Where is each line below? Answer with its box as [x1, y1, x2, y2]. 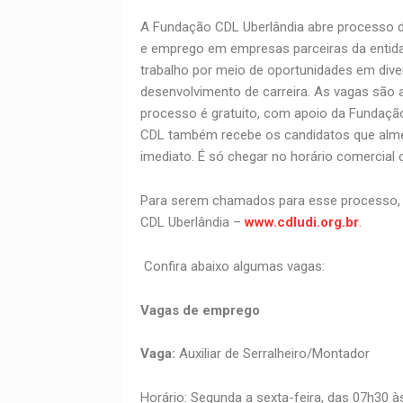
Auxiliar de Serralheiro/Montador [175, 345, 370, 363]
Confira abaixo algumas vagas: [143, 258, 325, 275]
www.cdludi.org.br [244, 214, 359, 231]
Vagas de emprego [139, 302, 260, 319]
